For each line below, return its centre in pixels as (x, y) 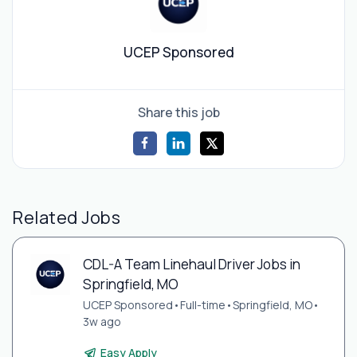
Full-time (202, 305)
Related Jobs (67, 217)
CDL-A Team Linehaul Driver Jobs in (191, 265)
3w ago (102, 322)
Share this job (178, 112)
